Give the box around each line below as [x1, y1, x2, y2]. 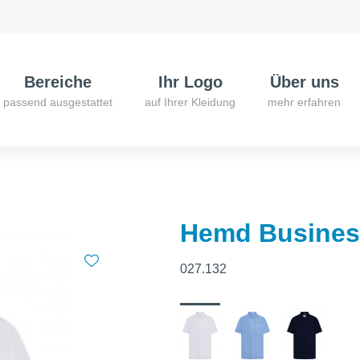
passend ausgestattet [3, 95, 112, 108]
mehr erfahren [268, 95, 341, 108]
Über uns [269, 72, 339, 91]
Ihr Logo [157, 72, 223, 91]
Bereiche [24, 72, 92, 91]
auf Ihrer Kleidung [145, 95, 235, 108]
